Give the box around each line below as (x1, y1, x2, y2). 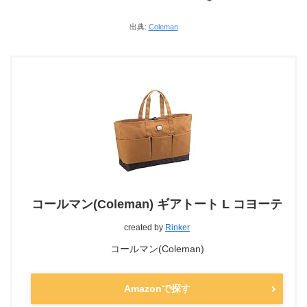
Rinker (165, 223, 190, 233)
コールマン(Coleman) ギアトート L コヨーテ (32, 197, 282, 212)
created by (124, 223, 165, 233)
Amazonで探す (123, 283, 191, 295)
